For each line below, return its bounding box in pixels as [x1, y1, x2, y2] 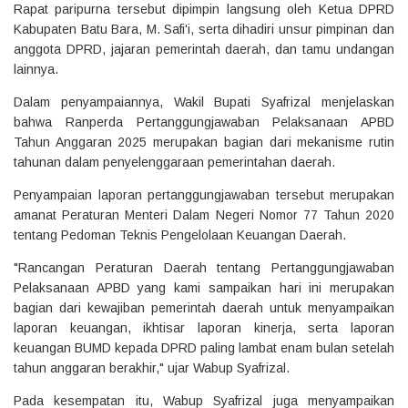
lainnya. [14, 61, 58, 76]
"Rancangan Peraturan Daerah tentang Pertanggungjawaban [14, 260, 394, 275]
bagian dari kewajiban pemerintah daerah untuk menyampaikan [14, 300, 394, 315]
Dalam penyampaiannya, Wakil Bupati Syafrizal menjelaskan [14, 94, 394, 109]
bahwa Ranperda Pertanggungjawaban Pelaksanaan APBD [14, 114, 394, 129]
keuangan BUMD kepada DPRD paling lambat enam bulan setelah [14, 340, 394, 355]
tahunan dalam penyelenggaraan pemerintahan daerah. [14, 154, 335, 169]
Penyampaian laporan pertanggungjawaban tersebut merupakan [14, 187, 394, 202]
